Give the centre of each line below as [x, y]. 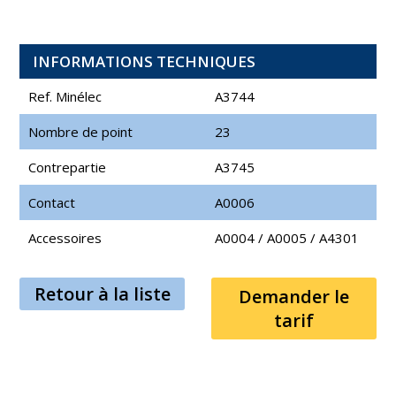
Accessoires [65, 237]
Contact [52, 202]
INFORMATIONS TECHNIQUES [145, 61]
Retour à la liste [102, 293]
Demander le [293, 296]
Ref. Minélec [65, 96]
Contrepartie [68, 167]
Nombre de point [81, 131]
